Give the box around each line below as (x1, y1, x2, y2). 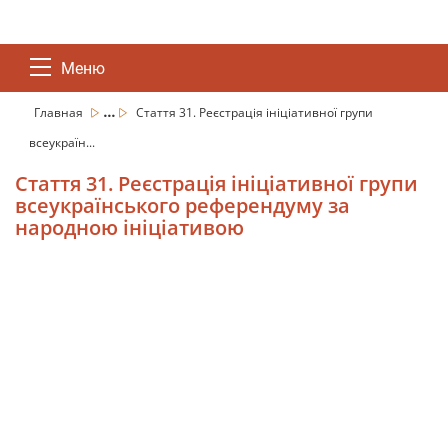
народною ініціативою (15, 214, 244, 241)
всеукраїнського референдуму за (15, 192, 350, 219)
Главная (34, 104, 86, 121)
